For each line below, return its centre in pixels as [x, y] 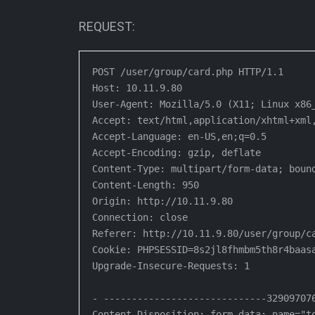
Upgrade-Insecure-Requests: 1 [171, 265]
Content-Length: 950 [146, 185]
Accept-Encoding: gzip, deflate [176, 152]
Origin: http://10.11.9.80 [162, 201]
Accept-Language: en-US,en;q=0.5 [179, 136]
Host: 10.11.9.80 [137, 88]
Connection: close [140, 217]
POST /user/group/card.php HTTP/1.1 [188, 71]
